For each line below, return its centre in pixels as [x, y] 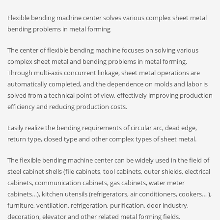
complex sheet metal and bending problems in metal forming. [97, 62]
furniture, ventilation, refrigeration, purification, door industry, [98, 206]
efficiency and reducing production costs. [67, 107]
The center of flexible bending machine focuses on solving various [103, 50]
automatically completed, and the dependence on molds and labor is [108, 84]
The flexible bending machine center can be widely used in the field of [108, 160]
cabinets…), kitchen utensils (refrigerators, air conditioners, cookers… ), [110, 194]
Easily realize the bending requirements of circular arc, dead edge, [102, 128]
